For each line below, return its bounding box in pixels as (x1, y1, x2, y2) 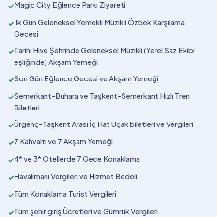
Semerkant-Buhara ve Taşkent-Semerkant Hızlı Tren (14, 91, 190, 100)
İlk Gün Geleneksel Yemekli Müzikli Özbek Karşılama (14, 17, 185, 27)
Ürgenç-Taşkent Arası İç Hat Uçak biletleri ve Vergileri (14, 119, 193, 128)
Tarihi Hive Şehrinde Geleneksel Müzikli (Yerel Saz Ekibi (14, 46, 195, 55)
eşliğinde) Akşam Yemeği (14, 57, 98, 66)
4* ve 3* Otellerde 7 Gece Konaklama (14, 154, 140, 163)
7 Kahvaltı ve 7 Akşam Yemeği (14, 137, 113, 146)
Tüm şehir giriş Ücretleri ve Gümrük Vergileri (14, 206, 158, 216)
